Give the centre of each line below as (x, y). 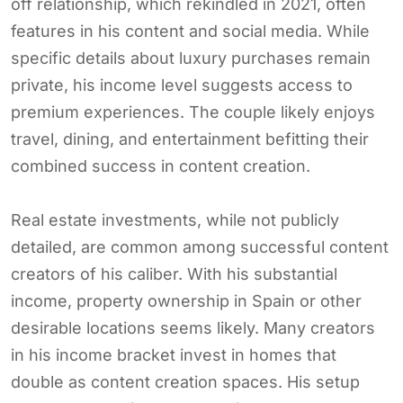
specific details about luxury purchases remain (191, 58)
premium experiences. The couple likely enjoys (193, 112)
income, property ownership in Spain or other (186, 300)
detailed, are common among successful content (200, 246)
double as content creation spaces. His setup (185, 381)
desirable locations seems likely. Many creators (193, 327)
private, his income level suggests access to (182, 85)
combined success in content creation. (161, 166)
